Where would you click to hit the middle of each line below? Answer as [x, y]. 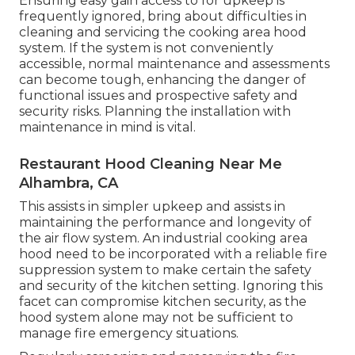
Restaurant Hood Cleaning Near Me [151, 164]
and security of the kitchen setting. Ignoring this [171, 286]
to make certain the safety [227, 270]
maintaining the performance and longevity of [165, 223]
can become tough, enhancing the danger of [162, 80]
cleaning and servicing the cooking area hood [163, 32]
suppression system [81, 270]
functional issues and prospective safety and [158, 96]
